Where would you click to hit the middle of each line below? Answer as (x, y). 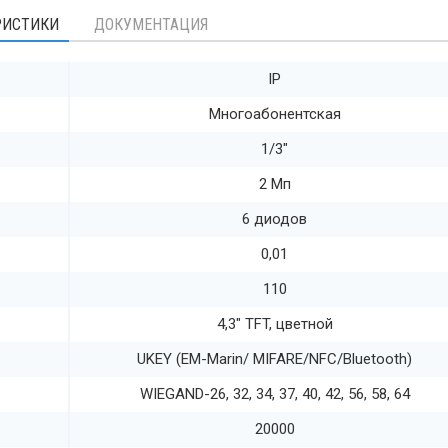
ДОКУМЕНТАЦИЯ (151, 24)
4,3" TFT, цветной (274, 323)
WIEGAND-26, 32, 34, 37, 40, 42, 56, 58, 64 (274, 393)
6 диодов (274, 218)
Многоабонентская (274, 113)
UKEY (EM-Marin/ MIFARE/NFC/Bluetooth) (274, 358)
